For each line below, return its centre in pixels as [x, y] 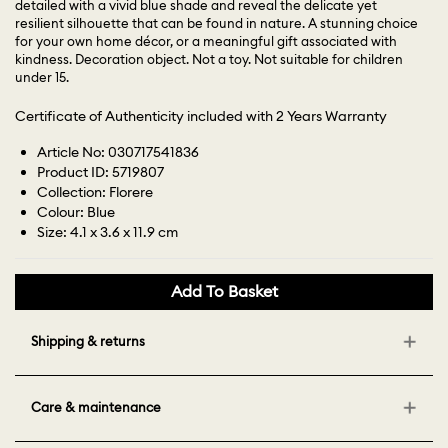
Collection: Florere [95, 192]
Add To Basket [224, 291]
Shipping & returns [88, 341]
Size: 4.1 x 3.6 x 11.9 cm [108, 232]
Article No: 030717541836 [118, 152]
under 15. [42, 77]
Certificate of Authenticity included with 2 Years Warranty [201, 116]
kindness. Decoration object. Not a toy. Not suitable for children [209, 59]
